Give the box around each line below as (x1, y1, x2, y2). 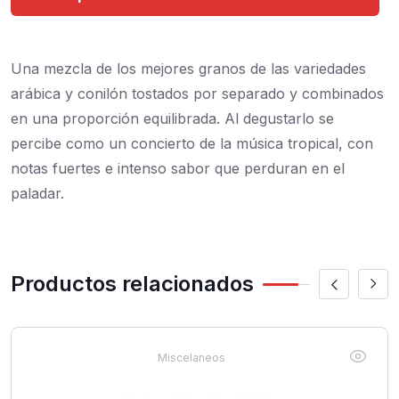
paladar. (11, 184, 64, 202)
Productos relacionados (11, 271, 254, 297)
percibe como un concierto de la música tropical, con (11, 134, 373, 152)
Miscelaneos (158, 351, 225, 364)
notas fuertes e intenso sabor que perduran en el (11, 159, 345, 177)
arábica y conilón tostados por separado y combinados (11, 85, 384, 102)
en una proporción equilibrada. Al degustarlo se (11, 110, 334, 127)
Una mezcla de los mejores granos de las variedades (11, 60, 366, 77)
